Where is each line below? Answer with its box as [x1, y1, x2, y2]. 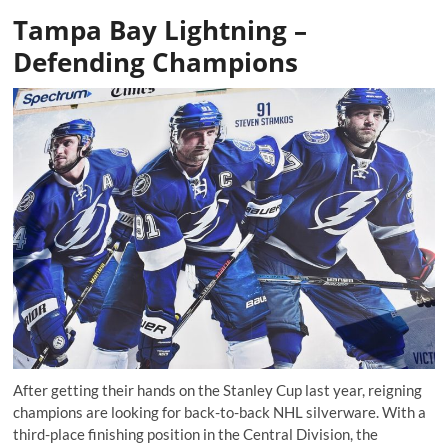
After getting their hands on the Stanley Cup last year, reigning [13, 380, 423, 399]
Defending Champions [13, 43, 299, 80]
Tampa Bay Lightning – [13, 11, 308, 48]
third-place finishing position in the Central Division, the [13, 424, 379, 443]
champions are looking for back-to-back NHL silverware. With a [13, 402, 427, 421]
